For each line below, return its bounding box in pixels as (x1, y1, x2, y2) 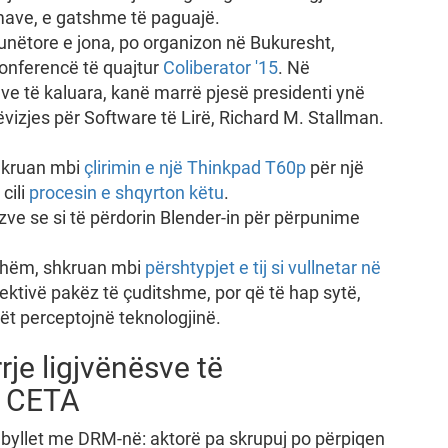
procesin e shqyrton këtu (28, 182, 224, 203)
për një (305, 157, 364, 178)
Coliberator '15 (162, 57, 278, 78)
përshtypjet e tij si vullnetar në (144, 257, 381, 278)
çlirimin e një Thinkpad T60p (83, 157, 306, 178)
